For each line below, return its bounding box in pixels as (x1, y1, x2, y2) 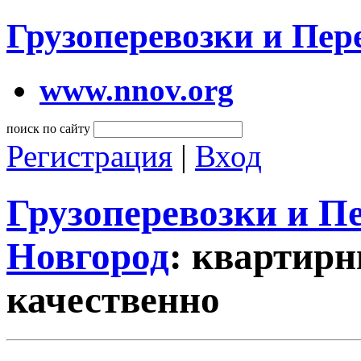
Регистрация (6, 138, 172, 173)
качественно (6, 279, 220, 322)
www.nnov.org (39, 72, 234, 107)
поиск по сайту (6, 121, 90, 135)
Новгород (6, 235, 169, 278)
